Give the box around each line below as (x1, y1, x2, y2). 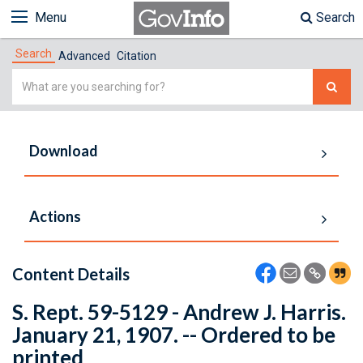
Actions (29, 207, 81, 225)
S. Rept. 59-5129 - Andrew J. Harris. (12, 299, 346, 325)
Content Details (12, 264, 130, 284)
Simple (11, 70, 53, 86)
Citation (117, 49, 156, 62)
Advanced (58, 49, 110, 62)
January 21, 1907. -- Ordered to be (12, 322, 335, 348)
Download (29, 142, 98, 160)
